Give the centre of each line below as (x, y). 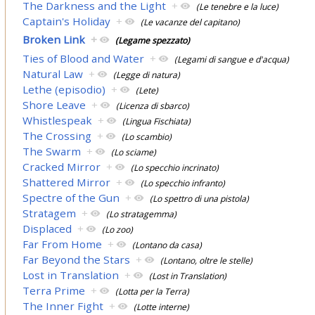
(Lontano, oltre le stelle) (207, 260)
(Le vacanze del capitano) (191, 22)
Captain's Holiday (67, 21)
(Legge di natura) (147, 75)
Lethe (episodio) (64, 89)
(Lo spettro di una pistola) (200, 198)
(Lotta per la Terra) (153, 291)
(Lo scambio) (147, 136)
